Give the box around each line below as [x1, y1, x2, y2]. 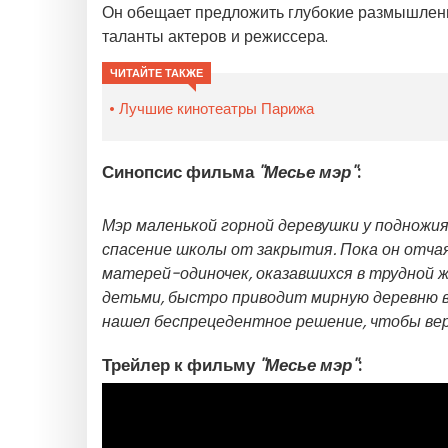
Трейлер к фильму [102, 353, 255, 377]
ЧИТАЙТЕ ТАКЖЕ [110, 65, 203, 81]
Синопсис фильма [102, 160, 258, 184]
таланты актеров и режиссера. [102, 25, 328, 48]
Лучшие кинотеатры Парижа [119, 98, 314, 119]
